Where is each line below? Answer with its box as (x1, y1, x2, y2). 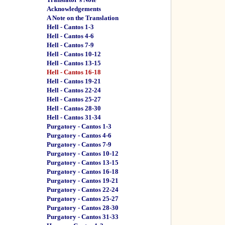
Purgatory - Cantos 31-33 (47, 213, 119, 220)
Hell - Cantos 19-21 (47, 77, 101, 85)
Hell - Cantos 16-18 (47, 68, 101, 76)
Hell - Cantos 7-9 (47, 41, 94, 49)
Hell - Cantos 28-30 (47, 104, 101, 112)
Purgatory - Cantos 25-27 (47, 195, 119, 202)
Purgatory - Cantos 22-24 (47, 186, 119, 193)
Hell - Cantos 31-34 (47, 114, 101, 121)
